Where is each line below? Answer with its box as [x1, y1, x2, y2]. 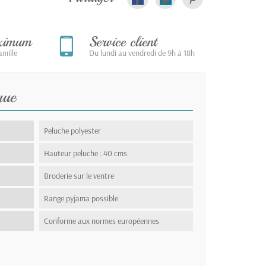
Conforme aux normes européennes [44, 215, 160, 226]
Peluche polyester [44, 125, 102, 136]
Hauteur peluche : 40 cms [44, 147, 128, 159]
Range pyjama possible [44, 192, 119, 204]
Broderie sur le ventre [44, 170, 115, 181]
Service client [89, 32, 157, 50]
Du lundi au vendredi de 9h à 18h [89, 47, 195, 58]
